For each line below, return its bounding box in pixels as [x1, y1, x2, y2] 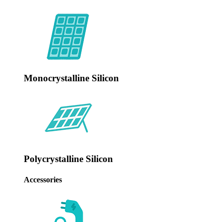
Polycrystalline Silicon [24, 154, 113, 165]
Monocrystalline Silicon [24, 72, 119, 83]
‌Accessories [24, 175, 62, 184]
